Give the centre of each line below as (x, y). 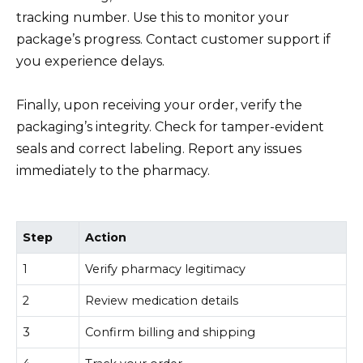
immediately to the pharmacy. (113, 170)
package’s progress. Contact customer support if (173, 39)
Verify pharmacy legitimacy (166, 269)
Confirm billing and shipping (171, 332)
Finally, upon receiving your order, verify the (159, 105)
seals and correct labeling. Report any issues (159, 148)
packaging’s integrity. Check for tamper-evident (170, 126)
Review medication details (162, 300)
